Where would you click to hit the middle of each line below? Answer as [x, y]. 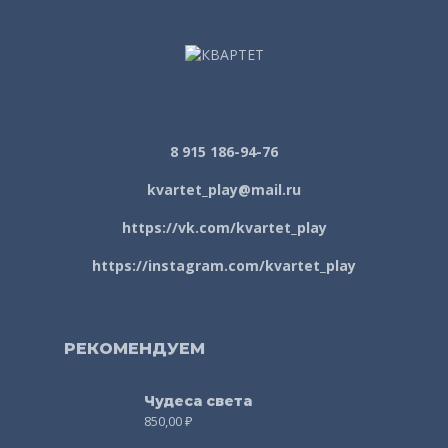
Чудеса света [198, 400]
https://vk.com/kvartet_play [224, 227]
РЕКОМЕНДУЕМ [134, 348]
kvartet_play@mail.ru [224, 189]
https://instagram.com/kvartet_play [224, 265]
